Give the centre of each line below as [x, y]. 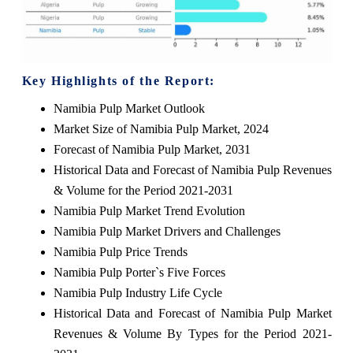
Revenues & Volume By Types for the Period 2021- [192, 333]
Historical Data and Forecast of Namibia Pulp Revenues [192, 169]
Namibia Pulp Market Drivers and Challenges [167, 231]
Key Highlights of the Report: [118, 80]
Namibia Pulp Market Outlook [129, 108]
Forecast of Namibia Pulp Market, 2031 [152, 149]
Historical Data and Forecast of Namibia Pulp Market [192, 313]
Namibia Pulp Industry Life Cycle [137, 292]
